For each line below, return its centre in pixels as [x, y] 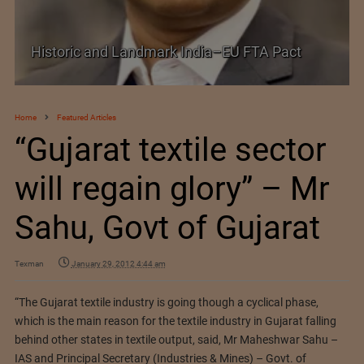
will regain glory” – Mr [172, 189]
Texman [29, 264]
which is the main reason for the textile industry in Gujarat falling [175, 321]
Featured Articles [86, 117]
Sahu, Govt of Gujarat [167, 228]
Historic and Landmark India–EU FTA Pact [166, 52]
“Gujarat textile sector [170, 150]
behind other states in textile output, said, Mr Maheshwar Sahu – [176, 340]
